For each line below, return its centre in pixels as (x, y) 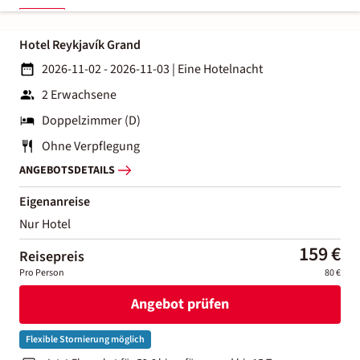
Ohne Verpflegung (91, 146)
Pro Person (42, 272)
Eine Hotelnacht (220, 69)
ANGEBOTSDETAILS (67, 171)
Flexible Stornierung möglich (85, 339)
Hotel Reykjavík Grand (80, 45)
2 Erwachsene (79, 94)
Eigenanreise (55, 201)
